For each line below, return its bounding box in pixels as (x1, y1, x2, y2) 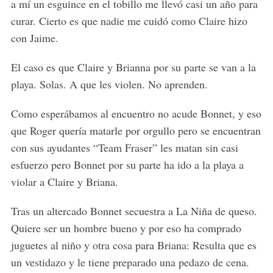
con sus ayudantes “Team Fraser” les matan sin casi (10, 140, 238, 155)
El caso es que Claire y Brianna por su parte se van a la (10, 60, 256, 75)
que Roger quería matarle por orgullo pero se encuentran (10, 123, 261, 138)
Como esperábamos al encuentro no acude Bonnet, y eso (10, 106, 261, 121)
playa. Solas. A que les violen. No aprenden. (10, 77, 208, 92)
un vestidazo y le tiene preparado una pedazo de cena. (10, 255, 249, 270)
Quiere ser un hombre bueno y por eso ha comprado (10, 221, 241, 236)
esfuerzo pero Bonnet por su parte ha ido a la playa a (10, 157, 244, 172)
